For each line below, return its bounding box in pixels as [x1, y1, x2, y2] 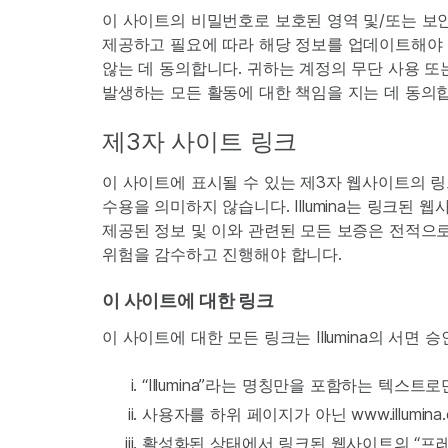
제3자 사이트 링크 [102, 127, 298, 156]
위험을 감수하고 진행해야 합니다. [102, 244, 342, 264]
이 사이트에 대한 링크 [102, 290, 274, 311]
